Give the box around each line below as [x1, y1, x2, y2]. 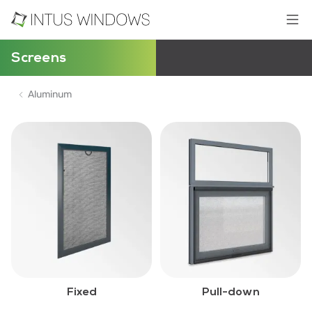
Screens [11, 49, 66, 66]
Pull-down [201, 285, 260, 299]
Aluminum [28, 88, 72, 100]
